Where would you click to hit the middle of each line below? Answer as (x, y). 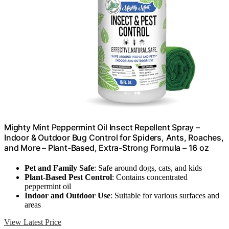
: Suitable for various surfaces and (165, 196)
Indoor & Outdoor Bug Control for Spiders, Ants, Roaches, (114, 138)
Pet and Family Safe (59, 168)
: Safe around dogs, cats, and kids (148, 168)
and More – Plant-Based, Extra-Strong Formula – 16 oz (107, 148)
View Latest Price (33, 222)
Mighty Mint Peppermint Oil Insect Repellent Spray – (102, 128)
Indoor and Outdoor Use (67, 196)
